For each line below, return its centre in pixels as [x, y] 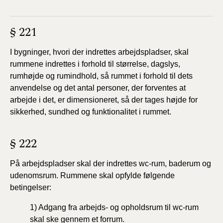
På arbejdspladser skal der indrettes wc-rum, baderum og [111, 164]
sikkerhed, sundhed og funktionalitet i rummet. [91, 112]
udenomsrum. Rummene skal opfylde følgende [92, 175]
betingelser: [31, 187]
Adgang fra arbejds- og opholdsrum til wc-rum [118, 207]
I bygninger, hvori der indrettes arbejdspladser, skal [99, 52]
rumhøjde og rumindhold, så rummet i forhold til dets [101, 76]
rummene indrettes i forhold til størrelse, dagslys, [95, 64]
